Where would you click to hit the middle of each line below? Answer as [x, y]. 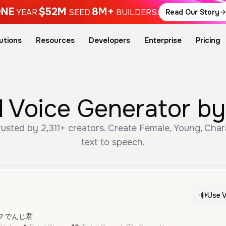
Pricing [208, 40]
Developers [109, 40]
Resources [55, 40]
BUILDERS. [137, 12]
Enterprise [163, 40]
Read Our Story [192, 12]
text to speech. [113, 142]
